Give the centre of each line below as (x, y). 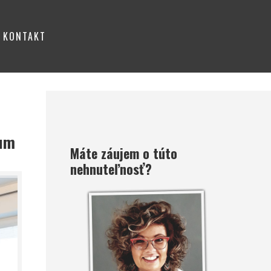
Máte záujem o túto (124, 153)
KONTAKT (24, 36)
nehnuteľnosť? (111, 169)
